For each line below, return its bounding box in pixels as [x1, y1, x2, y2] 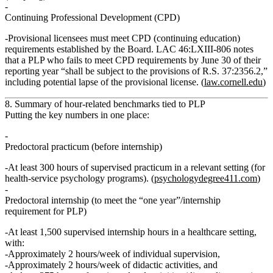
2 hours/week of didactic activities [68, 260, 199, 271]
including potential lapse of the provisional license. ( [5, 77, 204, 88]
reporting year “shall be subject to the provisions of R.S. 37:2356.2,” [5, 66, 268, 77]
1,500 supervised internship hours [40, 227, 169, 238]
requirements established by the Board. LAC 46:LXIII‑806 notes [5, 44, 253, 55]
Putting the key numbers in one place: [5, 110, 149, 121]
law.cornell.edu [204, 77, 263, 88]
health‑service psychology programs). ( [5, 173, 154, 184]
